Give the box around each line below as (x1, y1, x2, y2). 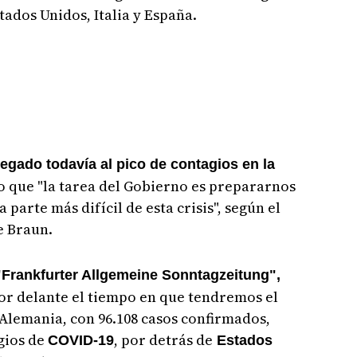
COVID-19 (47, 331, 114, 348)
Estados (212, 331, 273, 348)
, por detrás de (113, 329, 213, 350)
